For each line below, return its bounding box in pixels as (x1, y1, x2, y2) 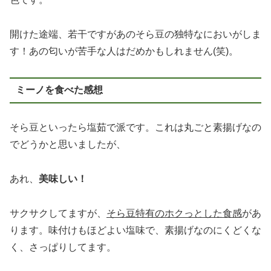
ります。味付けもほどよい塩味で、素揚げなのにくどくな (10, 224, 261, 235)
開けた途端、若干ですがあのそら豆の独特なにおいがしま (10, 29, 261, 40)
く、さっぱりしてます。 (10, 241, 116, 252)
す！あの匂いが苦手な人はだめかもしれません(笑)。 (10, 46, 238, 57)
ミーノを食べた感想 (15, 85, 103, 96)
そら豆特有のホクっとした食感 (106, 207, 242, 218)
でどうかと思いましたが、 (10, 139, 126, 149)
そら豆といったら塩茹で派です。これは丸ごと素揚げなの (10, 122, 261, 132)
